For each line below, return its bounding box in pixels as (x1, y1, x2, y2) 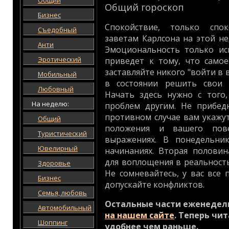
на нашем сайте (105, 210, 174, 221)
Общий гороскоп (105, 1, 184, 13)
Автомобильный (38, 203, 91, 212)
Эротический (38, 55, 81, 64)
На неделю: (32, 99, 69, 108)
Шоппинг (38, 218, 67, 227)
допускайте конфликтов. (105, 179, 204, 190)
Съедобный (38, 25, 77, 34)
